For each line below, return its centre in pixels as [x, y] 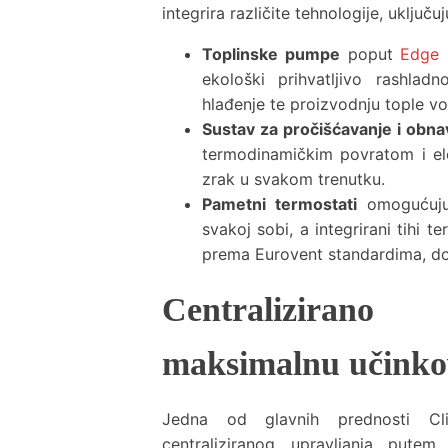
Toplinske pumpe [271, 54]
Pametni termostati [280, 204]
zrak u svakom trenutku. [293, 179]
